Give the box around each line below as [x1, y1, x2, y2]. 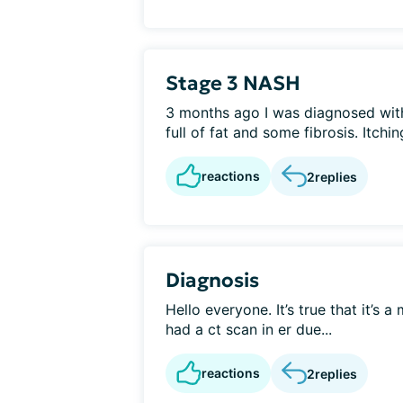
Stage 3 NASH [166, 71, 300, 95]
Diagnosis [166, 268, 259, 292]
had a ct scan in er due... [166, 320, 332, 338]
